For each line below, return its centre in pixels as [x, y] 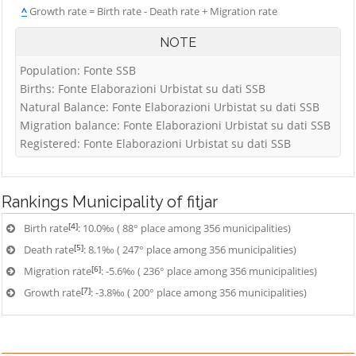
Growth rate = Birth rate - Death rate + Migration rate [152, 11]
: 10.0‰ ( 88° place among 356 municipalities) [184, 228]
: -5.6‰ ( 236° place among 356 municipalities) [209, 271]
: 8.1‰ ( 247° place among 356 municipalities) [190, 250]
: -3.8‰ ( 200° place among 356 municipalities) [199, 292]
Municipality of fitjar [145, 202]
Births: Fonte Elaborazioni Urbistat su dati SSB [143, 89]
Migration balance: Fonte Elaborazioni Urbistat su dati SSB [175, 125]
